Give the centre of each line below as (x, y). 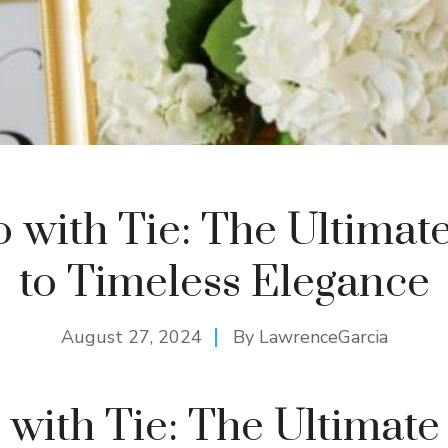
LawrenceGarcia (323, 337)
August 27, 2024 (131, 337)
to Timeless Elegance (224, 283)
